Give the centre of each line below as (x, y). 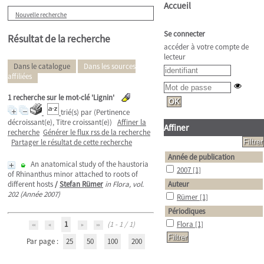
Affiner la (132, 122)
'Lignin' (103, 98)
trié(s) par (77, 112)
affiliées (20, 76)
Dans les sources (110, 66)
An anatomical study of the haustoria (90, 164)
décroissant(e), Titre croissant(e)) (60, 122)
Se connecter (184, 34)
